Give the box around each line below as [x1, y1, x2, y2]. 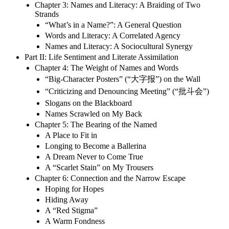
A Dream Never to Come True [45, 152, 143, 161]
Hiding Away [45, 195, 88, 204]
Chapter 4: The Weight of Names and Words [35, 63, 178, 72]
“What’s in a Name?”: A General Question [45, 20, 181, 29]
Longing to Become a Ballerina [45, 141, 146, 150]
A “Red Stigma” [45, 205, 98, 215]
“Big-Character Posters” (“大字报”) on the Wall [45, 74, 200, 83]
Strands [35, 9, 59, 18]
